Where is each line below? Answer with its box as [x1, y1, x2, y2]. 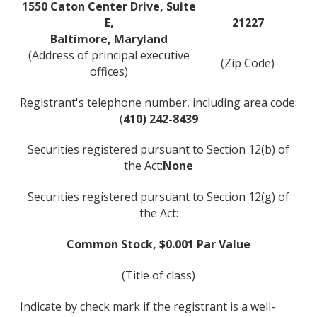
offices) [90, 63, 128, 79]
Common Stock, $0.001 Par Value [67, 236, 250, 252]
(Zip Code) [221, 54, 275, 71]
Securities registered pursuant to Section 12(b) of [28, 142, 289, 158]
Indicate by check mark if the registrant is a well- [20, 298, 275, 314]
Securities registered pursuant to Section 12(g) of [28, 189, 289, 205]
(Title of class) [122, 267, 195, 283]
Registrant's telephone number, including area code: [20, 94, 297, 110]
